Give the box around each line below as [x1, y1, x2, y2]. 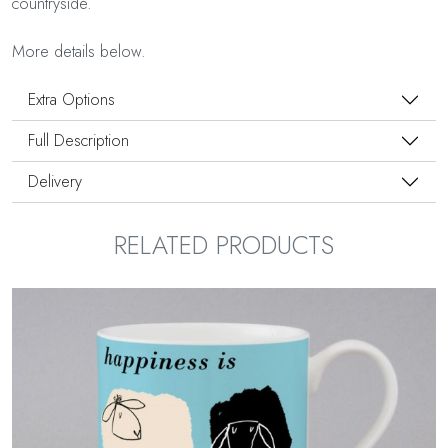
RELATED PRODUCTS [114, 227, 334, 264]
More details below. [12, 40, 146, 64]
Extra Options [28, 88, 115, 112]
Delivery [28, 170, 82, 194]
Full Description [28, 129, 129, 153]
